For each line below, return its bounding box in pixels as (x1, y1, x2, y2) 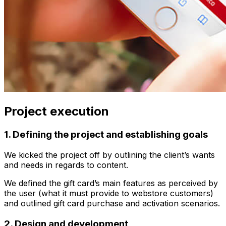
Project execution (4, 104, 109, 119)
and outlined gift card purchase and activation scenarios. (4, 198, 220, 208)
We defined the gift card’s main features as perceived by (4, 178, 218, 188)
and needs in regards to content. (4, 159, 128, 170)
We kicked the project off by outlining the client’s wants (4, 149, 215, 160)
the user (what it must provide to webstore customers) (4, 188, 213, 198)
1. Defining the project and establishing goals (4, 129, 208, 141)
